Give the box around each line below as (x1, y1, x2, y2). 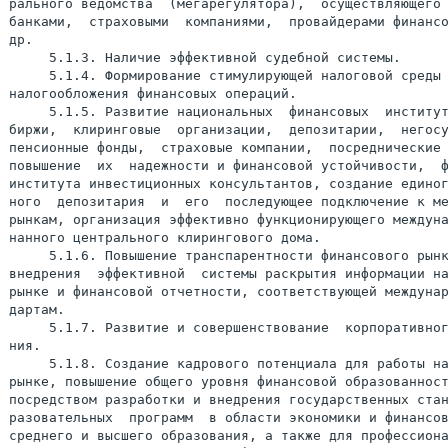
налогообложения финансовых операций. (9, 86, 297, 101)
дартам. (9, 302, 65, 317)
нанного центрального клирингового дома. (9, 230, 321, 245)
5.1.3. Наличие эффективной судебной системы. (9, 50, 401, 65)
